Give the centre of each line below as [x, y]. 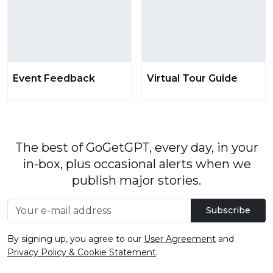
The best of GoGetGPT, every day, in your [136, 148]
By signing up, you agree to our [76, 239]
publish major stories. [136, 181]
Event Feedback [54, 79]
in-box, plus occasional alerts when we [136, 164]
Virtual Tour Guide [192, 79]
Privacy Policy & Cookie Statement [82, 253]
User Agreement [180, 239]
